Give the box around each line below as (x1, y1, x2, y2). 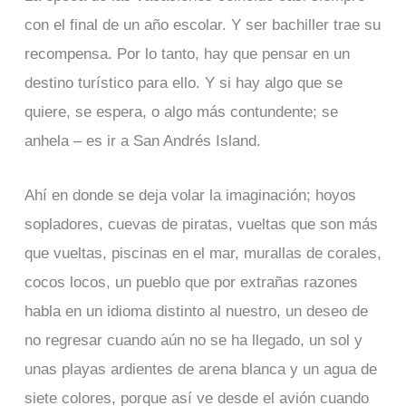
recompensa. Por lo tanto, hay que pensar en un (24, 44, 350, 63)
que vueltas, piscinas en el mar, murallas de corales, (24, 244, 382, 263)
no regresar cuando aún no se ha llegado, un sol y (24, 331, 362, 350)
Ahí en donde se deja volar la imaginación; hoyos (24, 186, 356, 205)
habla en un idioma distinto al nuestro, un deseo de (24, 302, 368, 321)
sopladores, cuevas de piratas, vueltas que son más (24, 215, 378, 234)
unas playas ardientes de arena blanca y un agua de (24, 360, 377, 379)
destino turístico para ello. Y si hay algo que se (24, 73, 343, 92)
